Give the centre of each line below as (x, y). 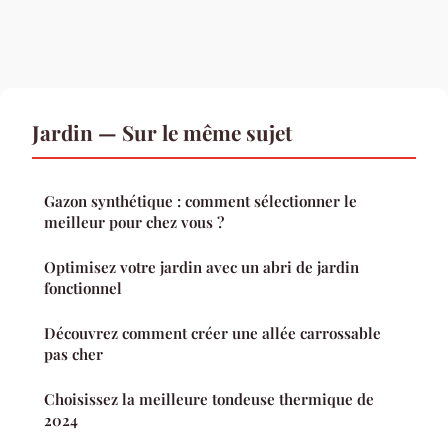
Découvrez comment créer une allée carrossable (212, 332)
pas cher (73, 353)
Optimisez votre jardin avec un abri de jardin (201, 266)
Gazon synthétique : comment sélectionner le (200, 200)
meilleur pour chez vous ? (134, 221)
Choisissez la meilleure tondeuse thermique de (209, 398)
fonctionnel (83, 287)
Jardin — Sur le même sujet (162, 131)
